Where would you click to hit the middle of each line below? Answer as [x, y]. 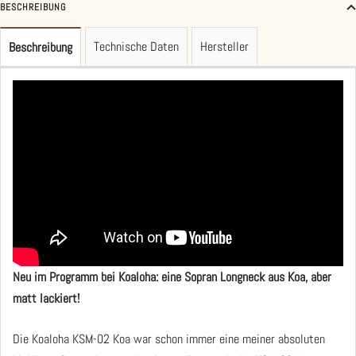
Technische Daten [136, 46]
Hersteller [224, 46]
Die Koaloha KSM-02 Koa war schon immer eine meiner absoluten [169, 339]
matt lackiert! [46, 298]
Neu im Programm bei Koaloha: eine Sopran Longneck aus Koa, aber [172, 277]
